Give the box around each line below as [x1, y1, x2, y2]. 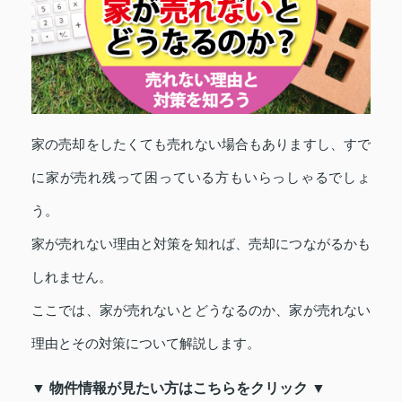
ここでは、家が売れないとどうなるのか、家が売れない [31, 301, 371, 318]
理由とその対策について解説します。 [31, 335, 260, 351]
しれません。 [31, 268, 112, 284]
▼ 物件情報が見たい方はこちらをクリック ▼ [31, 380, 326, 396]
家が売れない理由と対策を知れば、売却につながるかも [31, 235, 371, 251]
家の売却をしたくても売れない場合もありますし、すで [31, 135, 371, 152]
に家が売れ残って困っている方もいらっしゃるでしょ [31, 169, 371, 185]
